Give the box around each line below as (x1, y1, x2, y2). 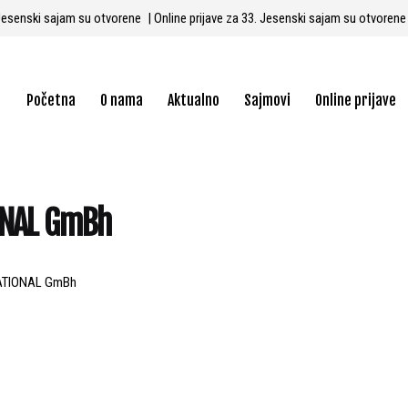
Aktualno (167, 90, 219, 109)
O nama (99, 90, 143, 109)
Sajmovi (243, 90, 291, 109)
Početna (26, 90, 76, 109)
